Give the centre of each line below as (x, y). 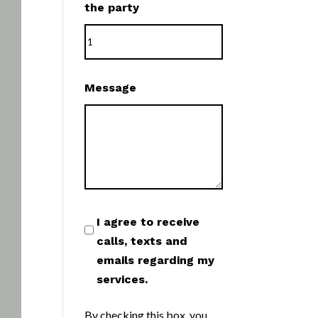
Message (111, 88)
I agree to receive (148, 222)
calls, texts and (142, 241)
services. (122, 279)
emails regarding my (156, 260)
